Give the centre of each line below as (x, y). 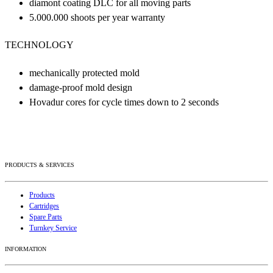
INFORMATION (26, 249)
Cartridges (44, 206)
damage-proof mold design (81, 87)
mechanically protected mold (84, 73)
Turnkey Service (53, 228)
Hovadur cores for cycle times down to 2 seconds (124, 102)
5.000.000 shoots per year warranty (97, 18)
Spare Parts (46, 217)
